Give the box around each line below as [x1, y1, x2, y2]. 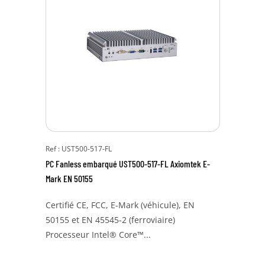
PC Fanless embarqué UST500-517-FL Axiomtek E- [45, 158, 210, 169]
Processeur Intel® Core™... [45, 229, 151, 240]
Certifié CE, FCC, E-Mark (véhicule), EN [45, 199, 195, 211]
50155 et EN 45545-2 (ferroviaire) [45, 214, 175, 225]
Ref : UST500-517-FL [45, 144, 112, 154]
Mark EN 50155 [45, 173, 93, 184]
